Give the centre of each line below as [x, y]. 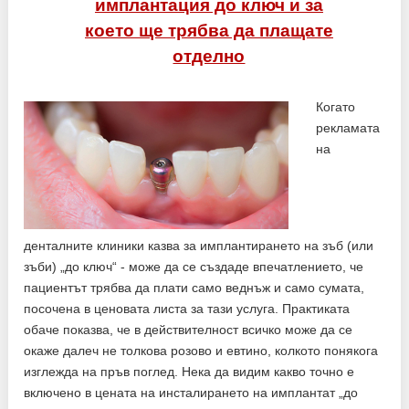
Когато [336, 106]
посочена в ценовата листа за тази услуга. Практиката [187, 308]
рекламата [348, 127]
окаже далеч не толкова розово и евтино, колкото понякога [201, 350]
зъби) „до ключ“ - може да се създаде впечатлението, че [194, 266]
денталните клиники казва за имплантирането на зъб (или [199, 245]
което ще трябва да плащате [209, 30]
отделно [209, 56]
